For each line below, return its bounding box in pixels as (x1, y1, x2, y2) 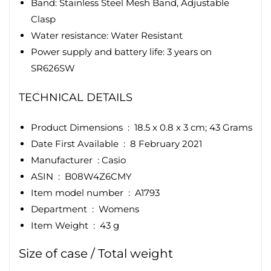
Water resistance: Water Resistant (31, 29, 183, 41)
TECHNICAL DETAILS (19, 90, 132, 104)
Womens (99, 203, 139, 215)
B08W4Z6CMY (65, 170, 132, 182)
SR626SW (31, 62, 75, 74)
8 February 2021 (130, 137, 202, 149)
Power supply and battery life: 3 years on (31, 45, 212, 57)
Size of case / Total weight (19, 246, 173, 261)
